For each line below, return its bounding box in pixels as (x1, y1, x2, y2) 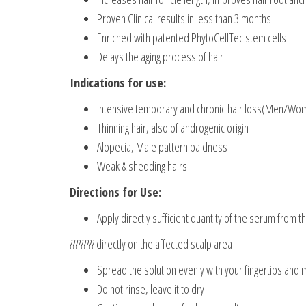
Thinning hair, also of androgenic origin (97, 119, 249, 136)
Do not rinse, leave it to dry (97, 280, 204, 297)
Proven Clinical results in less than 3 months (97, 10, 271, 27)
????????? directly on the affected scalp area (70, 235, 232, 252)
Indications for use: (70, 74, 166, 91)
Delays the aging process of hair (97, 48, 223, 65)
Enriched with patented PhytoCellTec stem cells (97, 29, 286, 46)
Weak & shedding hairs (97, 157, 187, 174)
